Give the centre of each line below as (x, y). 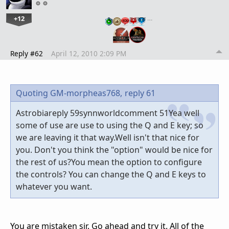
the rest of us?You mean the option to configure (109, 162)
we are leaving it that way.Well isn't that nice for (108, 137)
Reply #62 (27, 53)
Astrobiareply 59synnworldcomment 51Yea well (108, 113)
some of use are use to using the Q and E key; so (110, 125)
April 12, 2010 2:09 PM (89, 53)
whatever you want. (54, 186)
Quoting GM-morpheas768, (69, 93)
